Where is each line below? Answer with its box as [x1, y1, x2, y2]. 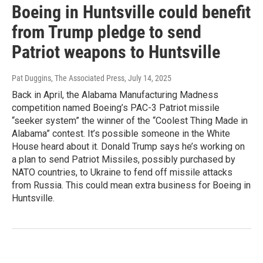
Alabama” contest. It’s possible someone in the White [12, 128, 230, 140]
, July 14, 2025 [124, 73, 171, 83]
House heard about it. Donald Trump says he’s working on [12, 141, 245, 153]
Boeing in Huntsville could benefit [12, 2, 251, 23]
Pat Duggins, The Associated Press [12, 73, 124, 83]
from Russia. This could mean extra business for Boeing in [12, 180, 251, 191]
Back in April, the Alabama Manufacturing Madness [12, 89, 218, 101]
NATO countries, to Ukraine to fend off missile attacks [12, 167, 232, 178]
